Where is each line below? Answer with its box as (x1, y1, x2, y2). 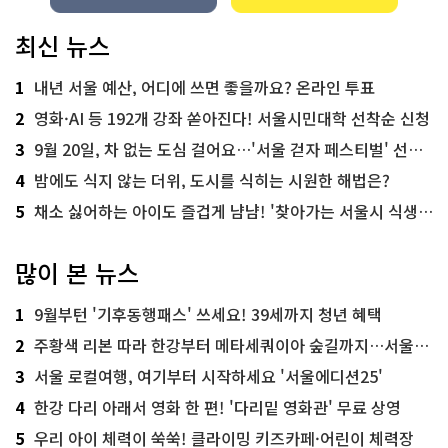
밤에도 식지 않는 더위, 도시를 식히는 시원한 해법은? (34, 168, 390, 193)
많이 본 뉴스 (15, 255, 139, 291)
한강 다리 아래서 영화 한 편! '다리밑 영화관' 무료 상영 (34, 395, 401, 420)
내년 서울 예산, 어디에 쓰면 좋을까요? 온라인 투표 (34, 75, 375, 100)
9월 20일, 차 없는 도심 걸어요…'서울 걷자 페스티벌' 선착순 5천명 (34, 137, 408, 162)
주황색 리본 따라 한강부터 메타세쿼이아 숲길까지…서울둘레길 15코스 (34, 333, 414, 358)
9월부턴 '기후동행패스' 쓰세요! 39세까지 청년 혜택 (34, 302, 382, 327)
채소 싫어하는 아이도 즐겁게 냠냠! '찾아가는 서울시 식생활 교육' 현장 (34, 199, 418, 224)
